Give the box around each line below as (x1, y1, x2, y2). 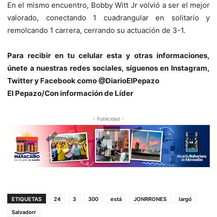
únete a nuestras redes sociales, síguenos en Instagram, (7, 63, 210, 73)
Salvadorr (12, 209, 36, 216)
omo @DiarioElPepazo (81, 76, 159, 86)
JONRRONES (134, 196, 167, 203)
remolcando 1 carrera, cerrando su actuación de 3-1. (7, 26, 186, 35)
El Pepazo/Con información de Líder (7, 89, 133, 98)
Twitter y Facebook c (7, 76, 81, 86)
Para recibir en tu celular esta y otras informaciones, (7, 51, 210, 61)
